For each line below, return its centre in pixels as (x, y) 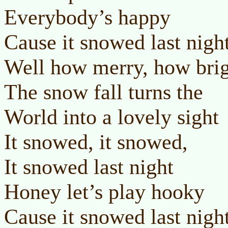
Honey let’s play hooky (104, 192)
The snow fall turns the (104, 92)
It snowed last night (89, 167)
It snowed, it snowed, (96, 142)
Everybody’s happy (87, 17)
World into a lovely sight (111, 117)
